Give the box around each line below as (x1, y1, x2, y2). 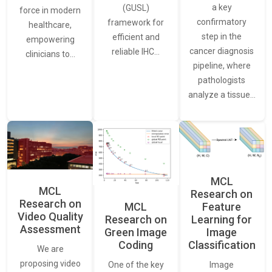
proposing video (19, 258, 81, 268)
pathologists (198, 75, 246, 85)
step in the (202, 31, 242, 41)
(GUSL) (122, 2, 149, 13)
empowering (25, 34, 75, 44)
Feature (202, 200, 242, 213)
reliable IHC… (112, 46, 160, 56)
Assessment (19, 222, 81, 236)
